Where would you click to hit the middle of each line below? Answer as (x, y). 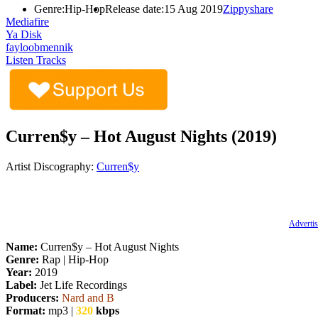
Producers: (32, 297)
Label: (21, 285)
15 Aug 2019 (193, 9)
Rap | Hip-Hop (74, 259)
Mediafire (27, 21)
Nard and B (88, 297)
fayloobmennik (39, 47)
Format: (26, 310)
